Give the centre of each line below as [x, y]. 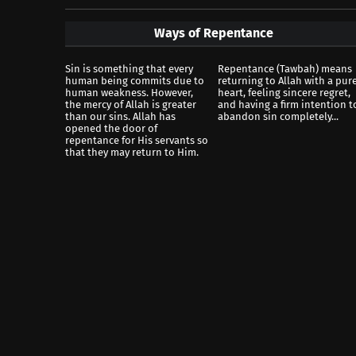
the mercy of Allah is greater [131, 105]
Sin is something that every [129, 69]
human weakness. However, [129, 93]
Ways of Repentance [213, 33]
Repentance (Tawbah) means [284, 69]
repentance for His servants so [137, 141]
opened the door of [111, 129]
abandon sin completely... [278, 117]
